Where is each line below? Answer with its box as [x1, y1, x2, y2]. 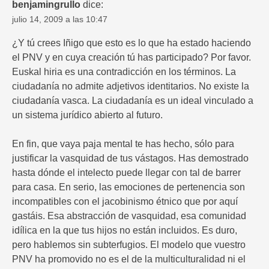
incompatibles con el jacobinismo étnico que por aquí [12, 196, 238, 207]
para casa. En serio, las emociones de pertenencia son [12, 182, 245, 193]
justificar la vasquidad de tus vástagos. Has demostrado [12, 153, 249, 164]
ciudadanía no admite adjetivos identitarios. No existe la [12, 81, 249, 92]
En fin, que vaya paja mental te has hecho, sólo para [12, 139, 234, 150]
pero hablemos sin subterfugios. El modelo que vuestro [12, 240, 246, 250]
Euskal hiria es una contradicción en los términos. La [12, 67, 236, 77]
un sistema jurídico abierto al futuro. [12, 110, 163, 121]
